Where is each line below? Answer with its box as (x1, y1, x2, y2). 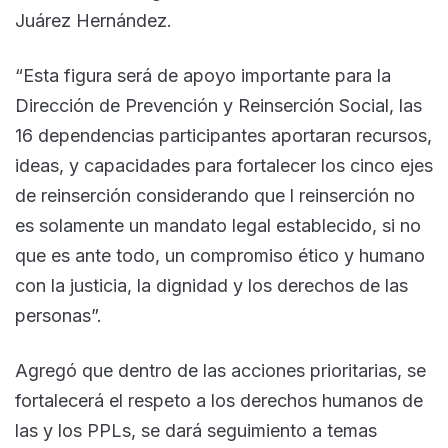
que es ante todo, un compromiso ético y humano (15, 244, 425, 266)
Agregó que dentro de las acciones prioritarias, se (15, 359, 426, 381)
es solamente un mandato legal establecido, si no (15, 214, 421, 236)
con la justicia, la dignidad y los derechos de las (15, 274, 408, 296)
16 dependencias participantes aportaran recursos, (15, 124, 432, 146)
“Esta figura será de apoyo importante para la (15, 64, 391, 86)
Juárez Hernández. (15, 9, 172, 31)
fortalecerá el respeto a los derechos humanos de (15, 389, 423, 411)
